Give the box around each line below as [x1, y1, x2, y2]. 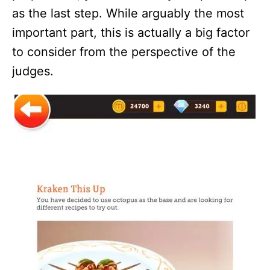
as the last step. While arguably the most [12, 6, 244, 20]
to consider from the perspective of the [12, 45, 236, 59]
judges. [12, 64, 54, 78]
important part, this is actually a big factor [12, 25, 250, 40]
